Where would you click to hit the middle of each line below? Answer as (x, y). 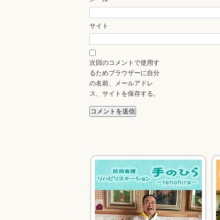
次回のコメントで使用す (124, 63)
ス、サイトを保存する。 (124, 94)
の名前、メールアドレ (121, 83)
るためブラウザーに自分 (124, 73)
